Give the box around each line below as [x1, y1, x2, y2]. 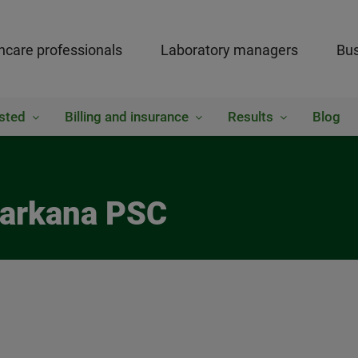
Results [227, 109, 273, 125]
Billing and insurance [64, 109, 189, 125]
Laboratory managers [160, 42, 298, 58]
